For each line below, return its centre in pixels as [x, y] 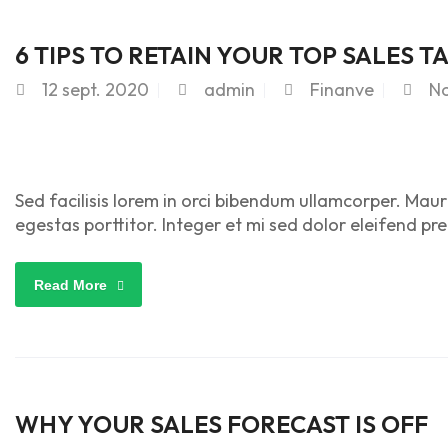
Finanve [342, 89]
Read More [70, 285]
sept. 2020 [105, 89]
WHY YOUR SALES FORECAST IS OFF [221, 424]
